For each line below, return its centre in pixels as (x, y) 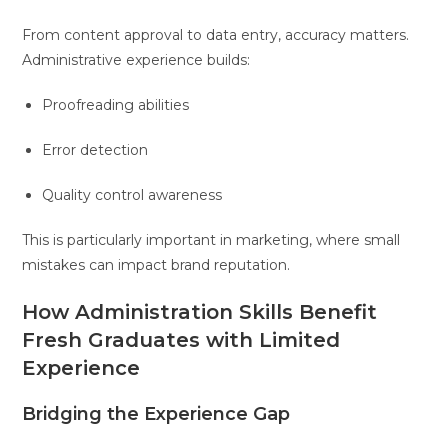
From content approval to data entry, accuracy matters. (216, 34)
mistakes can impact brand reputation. (156, 264)
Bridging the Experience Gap (156, 413)
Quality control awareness (132, 194)
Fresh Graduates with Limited (181, 339)
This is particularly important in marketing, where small (211, 239)
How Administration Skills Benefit (200, 311)
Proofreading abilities (116, 104)
